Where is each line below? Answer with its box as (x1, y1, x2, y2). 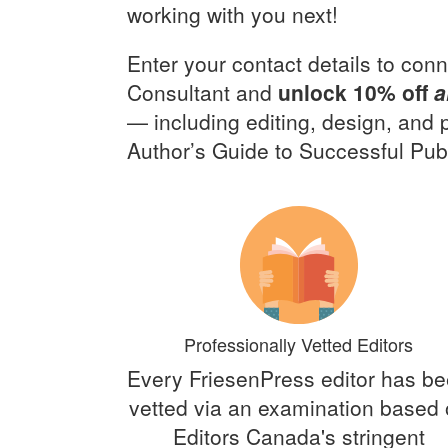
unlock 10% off (278, 77, 434, 107)
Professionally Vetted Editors (184, 331, 414, 357)
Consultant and (127, 77, 278, 107)
